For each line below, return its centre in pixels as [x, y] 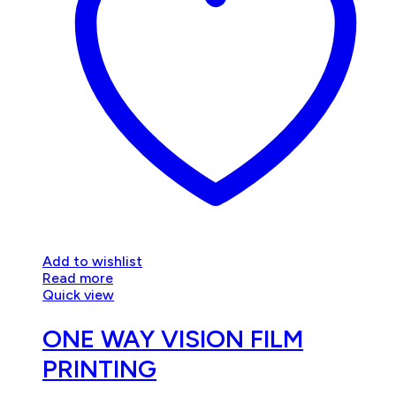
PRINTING [99, 368]
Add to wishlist [92, 261]
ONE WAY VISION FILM [173, 338]
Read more [78, 278]
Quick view [78, 294]
